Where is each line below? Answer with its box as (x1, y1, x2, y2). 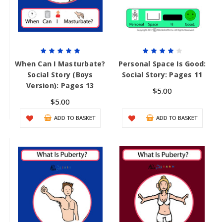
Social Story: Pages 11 (121, 70, 203, 80)
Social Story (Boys (27, 70, 93, 80)
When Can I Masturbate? (15, 59, 106, 69)
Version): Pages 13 (26, 81, 94, 91)
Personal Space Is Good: (118, 59, 206, 69)
